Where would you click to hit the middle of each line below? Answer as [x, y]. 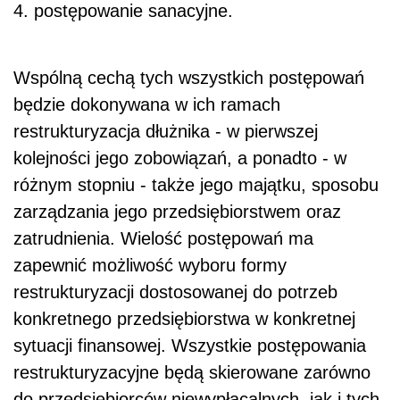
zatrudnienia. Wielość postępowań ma [163, 238]
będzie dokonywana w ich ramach [147, 104]
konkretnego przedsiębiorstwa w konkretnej [184, 318]
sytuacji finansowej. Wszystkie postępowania [190, 345]
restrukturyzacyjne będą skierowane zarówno [192, 372]
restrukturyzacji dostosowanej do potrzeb [175, 292]
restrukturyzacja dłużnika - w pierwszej [166, 131]
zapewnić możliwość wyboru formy [150, 265]
